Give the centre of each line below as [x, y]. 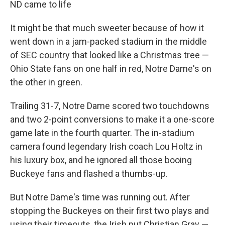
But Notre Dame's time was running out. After [100, 197]
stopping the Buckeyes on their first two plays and [109, 211]
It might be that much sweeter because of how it [107, 28]
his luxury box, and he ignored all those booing [101, 160]
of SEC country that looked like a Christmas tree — [109, 55]
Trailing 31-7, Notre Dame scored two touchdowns [110, 106]
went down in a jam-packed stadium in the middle [108, 41]
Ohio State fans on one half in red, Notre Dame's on [111, 69]
